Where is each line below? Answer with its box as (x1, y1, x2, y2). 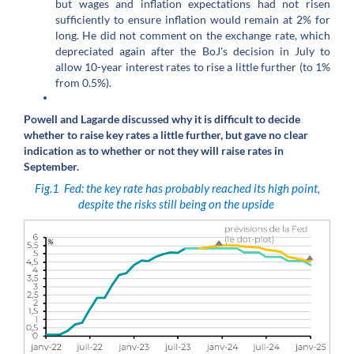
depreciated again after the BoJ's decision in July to (55, 44, 330, 58)
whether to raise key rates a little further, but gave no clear (24, 127, 308, 141)
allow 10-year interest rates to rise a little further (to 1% (55, 60, 330, 74)
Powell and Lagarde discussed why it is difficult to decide (24, 111, 300, 126)
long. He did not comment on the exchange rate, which (55, 28, 330, 43)
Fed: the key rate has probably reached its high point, (63, 182, 320, 196)
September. (24, 159, 79, 173)
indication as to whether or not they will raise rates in (24, 143, 284, 157)
